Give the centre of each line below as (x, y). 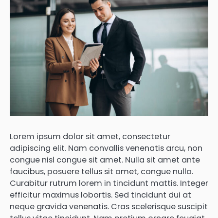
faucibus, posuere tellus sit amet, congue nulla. (101, 171)
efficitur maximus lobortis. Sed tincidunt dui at (100, 195)
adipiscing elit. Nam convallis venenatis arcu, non (106, 148)
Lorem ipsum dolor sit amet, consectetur (90, 136)
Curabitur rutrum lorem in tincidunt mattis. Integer (109, 183)
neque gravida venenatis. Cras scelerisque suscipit (109, 206)
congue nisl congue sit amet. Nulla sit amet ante (105, 160)
